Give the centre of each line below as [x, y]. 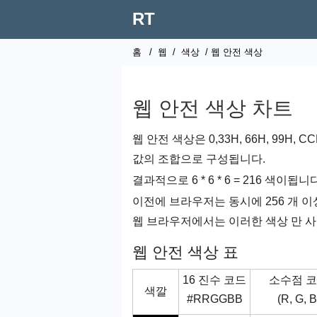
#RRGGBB [214, 299]
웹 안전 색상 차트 [213, 108]
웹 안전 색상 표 [185, 252]
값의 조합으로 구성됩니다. [199, 159]
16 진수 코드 [214, 280]
